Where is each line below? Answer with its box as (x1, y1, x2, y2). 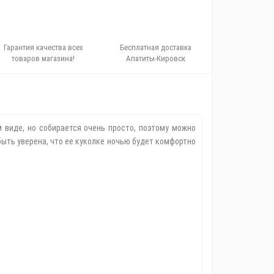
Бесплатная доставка (119, 43, 191, 52)
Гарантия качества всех (3, 43, 83, 52)
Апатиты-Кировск (125, 54, 185, 63)
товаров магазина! (12, 54, 75, 63)
